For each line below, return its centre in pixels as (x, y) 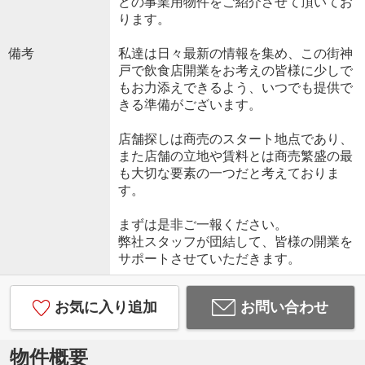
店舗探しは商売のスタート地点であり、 (235, 139)
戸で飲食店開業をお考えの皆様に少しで (235, 70)
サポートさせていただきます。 (209, 258)
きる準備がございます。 (189, 104)
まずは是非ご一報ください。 (202, 224)
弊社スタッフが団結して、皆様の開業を (235, 241)
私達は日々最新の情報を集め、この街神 (235, 53)
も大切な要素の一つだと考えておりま (229, 173)
